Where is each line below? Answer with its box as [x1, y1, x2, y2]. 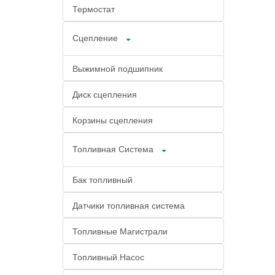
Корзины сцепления [72, 114, 153, 126]
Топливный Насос [72, 250, 144, 263]
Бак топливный [72, 173, 133, 185]
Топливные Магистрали [72, 225, 168, 237]
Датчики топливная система [72, 199, 185, 211]
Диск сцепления [72, 88, 137, 100]
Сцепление [72, 31, 118, 44]
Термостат [72, 2, 115, 15]
